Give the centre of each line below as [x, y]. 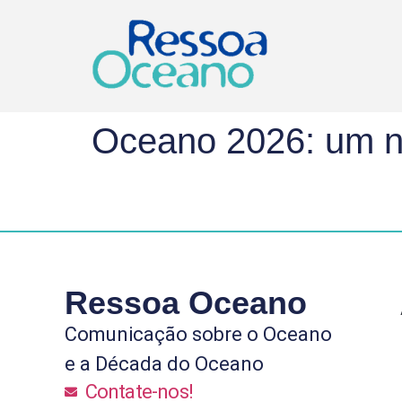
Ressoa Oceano [186, 302]
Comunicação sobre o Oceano [198, 334]
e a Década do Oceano [164, 363]
